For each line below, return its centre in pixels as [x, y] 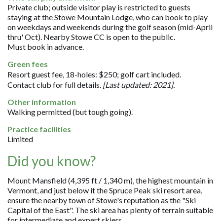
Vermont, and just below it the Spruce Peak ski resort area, [105, 190]
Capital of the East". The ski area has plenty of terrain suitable [110, 210]
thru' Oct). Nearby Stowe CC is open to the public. [92, 37]
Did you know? [52, 161]
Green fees [28, 64]
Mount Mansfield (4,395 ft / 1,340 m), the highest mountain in [110, 180]
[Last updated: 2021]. [139, 84]
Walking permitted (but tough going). [70, 111]
